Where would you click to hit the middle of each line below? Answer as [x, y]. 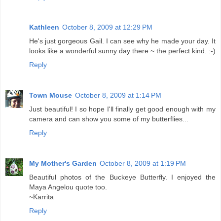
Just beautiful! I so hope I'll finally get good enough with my [122, 109]
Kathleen [44, 27]
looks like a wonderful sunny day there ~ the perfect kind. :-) [122, 51]
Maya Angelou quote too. [68, 187]
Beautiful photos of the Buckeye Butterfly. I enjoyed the [122, 177]
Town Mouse [51, 95]
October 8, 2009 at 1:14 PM [118, 95]
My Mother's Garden [63, 164]
